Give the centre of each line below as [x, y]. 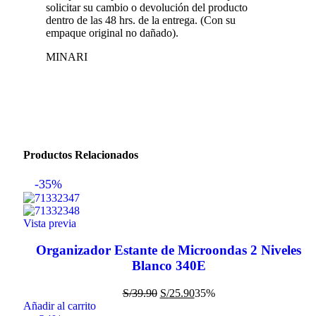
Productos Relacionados [81, 155]
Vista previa [50, 223]
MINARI [67, 57]
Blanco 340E [169, 266]
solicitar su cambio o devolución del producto [147, 8]
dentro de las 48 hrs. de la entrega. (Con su [141, 20]
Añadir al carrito [60, 306]
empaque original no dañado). [112, 33]
